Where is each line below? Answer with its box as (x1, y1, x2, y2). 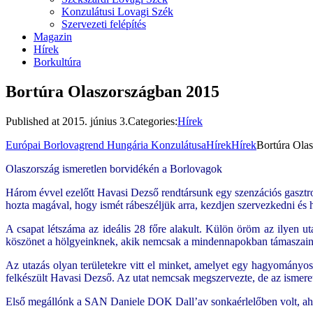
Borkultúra (34, 56, 81, 68)
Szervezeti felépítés (61, 18, 146, 30)
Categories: (128, 115, 177, 127)
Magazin (34, 31, 72, 43)
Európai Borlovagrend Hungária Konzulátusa (6, 138, 206, 151)
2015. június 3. (62, 115, 128, 127)
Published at (6, 115, 59, 127)
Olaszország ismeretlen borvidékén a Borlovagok (6, 162, 222, 175)
